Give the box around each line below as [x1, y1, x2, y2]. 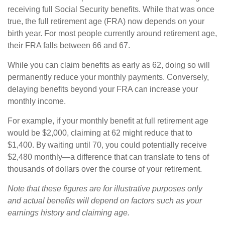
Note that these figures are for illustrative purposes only [8, 184, 202, 193]
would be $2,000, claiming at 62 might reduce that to [8, 129, 192, 137]
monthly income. [8, 97, 66, 105]
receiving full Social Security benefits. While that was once [8, 5, 214, 14]
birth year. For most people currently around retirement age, [8, 29, 217, 38]
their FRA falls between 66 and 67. [8, 41, 130, 50]
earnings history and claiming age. [8, 208, 130, 217]
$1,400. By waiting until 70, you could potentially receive [8, 141, 207, 149]
